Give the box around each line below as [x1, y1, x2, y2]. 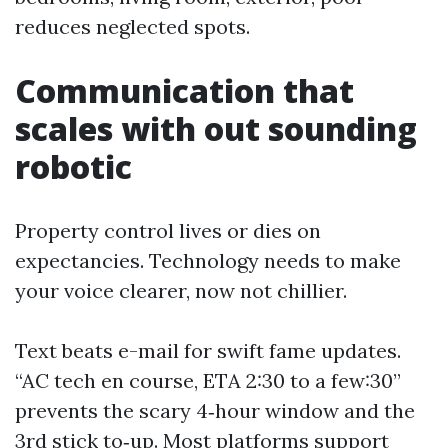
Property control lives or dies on [15, 218, 321, 243]
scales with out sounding [15, 107, 417, 150]
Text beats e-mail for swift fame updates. [15, 338, 401, 363]
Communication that [15, 69, 354, 112]
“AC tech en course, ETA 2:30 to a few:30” [15, 368, 401, 393]
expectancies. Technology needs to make [15, 248, 401, 273]
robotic [15, 145, 132, 188]
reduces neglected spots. [15, 14, 250, 39]
